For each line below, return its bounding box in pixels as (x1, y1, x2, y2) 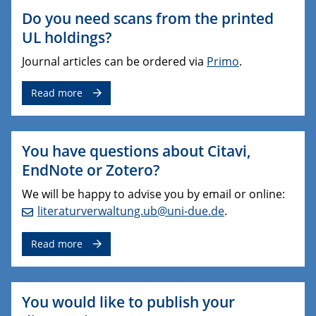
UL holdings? (22, 27, 112, 47)
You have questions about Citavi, (22, 140, 251, 161)
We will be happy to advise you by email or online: (22, 186, 285, 202)
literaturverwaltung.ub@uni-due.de (37, 202, 224, 219)
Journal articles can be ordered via (22, 53, 207, 69)
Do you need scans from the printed (22, 8, 274, 28)
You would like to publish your (22, 291, 235, 312)
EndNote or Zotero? (22, 159, 160, 180)
